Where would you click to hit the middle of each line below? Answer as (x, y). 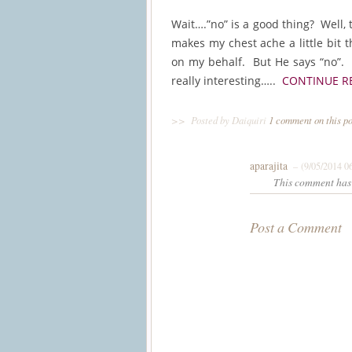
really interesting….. (227, 81)
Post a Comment (296, 227)
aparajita (269, 165)
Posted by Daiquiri (229, 119)
